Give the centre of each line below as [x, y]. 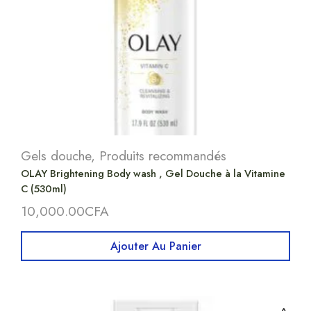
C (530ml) [44, 189]
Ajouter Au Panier [155, 246]
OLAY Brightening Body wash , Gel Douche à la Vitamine [153, 174]
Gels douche [56, 156]
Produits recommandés [163, 156]
